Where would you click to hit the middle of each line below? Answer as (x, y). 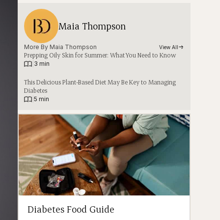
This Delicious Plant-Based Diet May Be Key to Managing (100, 82)
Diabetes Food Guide (71, 209)
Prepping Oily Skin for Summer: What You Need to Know (100, 55)
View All (169, 47)
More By (37, 47)
